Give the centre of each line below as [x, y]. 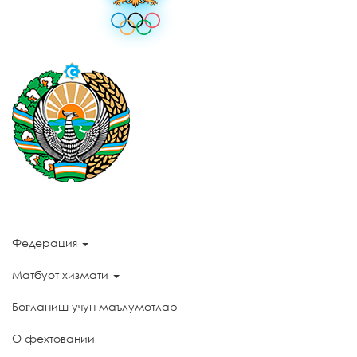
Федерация [46, 243]
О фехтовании [53, 338]
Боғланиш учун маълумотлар [95, 306]
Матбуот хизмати [62, 275]
